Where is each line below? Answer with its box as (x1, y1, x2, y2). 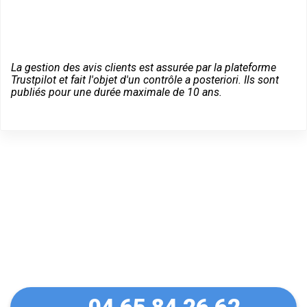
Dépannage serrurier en (10, 204, 271, 237)
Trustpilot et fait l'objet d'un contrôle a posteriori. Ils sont (11, 73, 279, 86)
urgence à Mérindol (10, 234, 226, 267)
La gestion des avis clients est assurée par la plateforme (11, 60, 276, 74)
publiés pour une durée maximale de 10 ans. (11, 85, 222, 99)
